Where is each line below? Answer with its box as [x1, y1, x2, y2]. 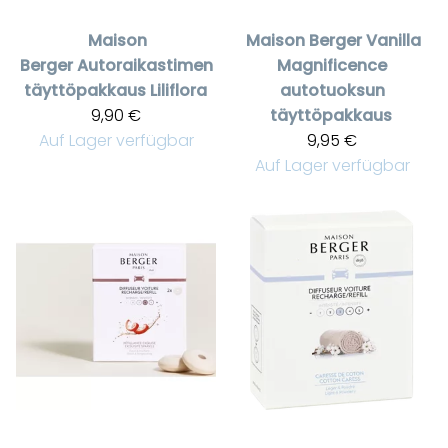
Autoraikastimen [76, 53, 213, 77]
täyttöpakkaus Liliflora [23, 78, 207, 102]
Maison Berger [245, 28, 362, 52]
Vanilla [365, 28, 421, 52]
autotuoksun [279, 78, 385, 102]
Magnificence [277, 53, 387, 77]
